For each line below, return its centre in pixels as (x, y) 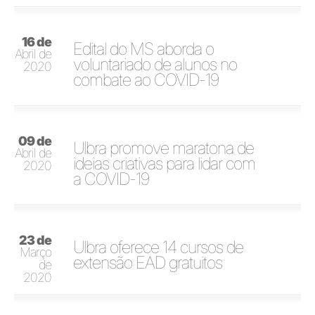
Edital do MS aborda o (144, 49)
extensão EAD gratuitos (148, 262)
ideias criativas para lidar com (165, 163)
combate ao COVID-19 (146, 79)
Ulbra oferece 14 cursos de (159, 247)
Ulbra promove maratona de (164, 148)
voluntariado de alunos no (155, 64)
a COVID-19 (111, 179)
